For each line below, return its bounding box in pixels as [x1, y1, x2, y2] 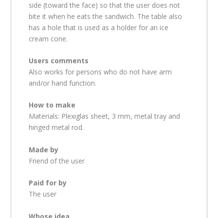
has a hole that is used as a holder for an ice [29, 22, 169, 32]
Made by [29, 145, 59, 154]
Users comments [29, 55, 89, 65]
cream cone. [29, 34, 68, 43]
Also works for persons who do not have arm [29, 67, 172, 76]
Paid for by [29, 178, 67, 188]
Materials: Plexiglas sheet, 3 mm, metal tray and [29, 111, 181, 121]
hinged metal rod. [29, 123, 84, 132]
